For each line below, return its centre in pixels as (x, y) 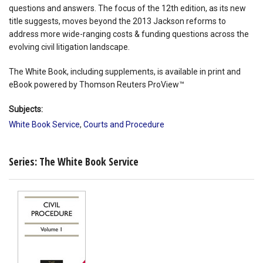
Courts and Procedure (124, 125)
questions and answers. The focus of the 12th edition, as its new (127, 8)
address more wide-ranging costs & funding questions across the (129, 34)
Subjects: (26, 109)
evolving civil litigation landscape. (69, 47)
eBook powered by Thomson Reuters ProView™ (97, 84)
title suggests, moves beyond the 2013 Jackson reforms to (117, 21)
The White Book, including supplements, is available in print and (125, 71)
